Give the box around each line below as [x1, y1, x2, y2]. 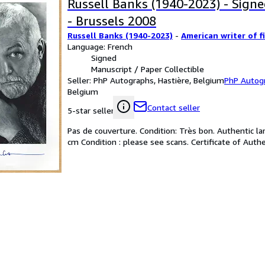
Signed [91, 53, 117, 63]
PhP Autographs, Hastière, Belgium [93, 75, 224, 85]
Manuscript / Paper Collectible [91, 64, 204, 74]
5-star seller [67, 105, 114, 115]
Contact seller [147, 102, 200, 112]
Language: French [67, 41, 132, 51]
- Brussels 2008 [67, 14, 156, 28]
